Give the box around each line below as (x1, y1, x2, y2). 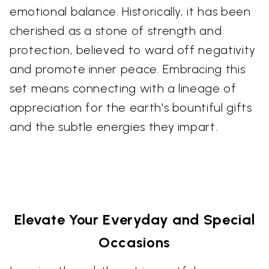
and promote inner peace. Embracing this (10, 62, 246, 77)
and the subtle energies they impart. (10, 119, 218, 134)
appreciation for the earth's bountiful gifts (10, 100, 252, 115)
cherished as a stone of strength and (10, 23, 222, 38)
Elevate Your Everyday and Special (14, 211, 255, 229)
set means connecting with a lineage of (10, 81, 237, 96)
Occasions (98, 234, 171, 252)
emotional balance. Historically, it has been (10, 4, 251, 19)
